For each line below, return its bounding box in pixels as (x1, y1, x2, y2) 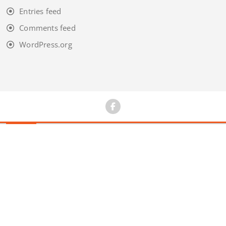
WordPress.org (19, 39, 72, 50)
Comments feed (19, 23, 76, 33)
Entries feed (19, 6, 62, 17)
